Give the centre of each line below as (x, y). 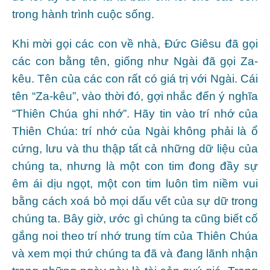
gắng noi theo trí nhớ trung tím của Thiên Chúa (135, 236)
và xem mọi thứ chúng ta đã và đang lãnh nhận (135, 253)
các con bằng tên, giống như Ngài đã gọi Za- (135, 61)
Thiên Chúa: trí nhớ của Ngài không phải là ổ (135, 131)
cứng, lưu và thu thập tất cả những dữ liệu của (135, 148)
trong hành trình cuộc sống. (83, 14)
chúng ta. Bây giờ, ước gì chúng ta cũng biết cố (135, 218)
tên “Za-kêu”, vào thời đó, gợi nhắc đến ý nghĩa (135, 96)
